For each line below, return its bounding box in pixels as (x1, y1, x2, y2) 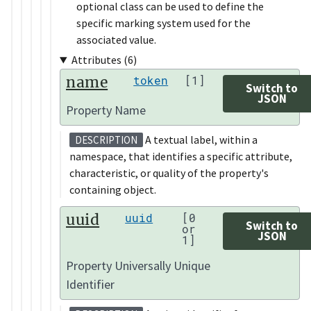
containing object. (69, 182, 156, 196)
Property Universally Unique (66, 258, 210, 274)
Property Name (66, 101, 146, 118)
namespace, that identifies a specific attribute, (69, 149, 292, 163)
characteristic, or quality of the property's (69, 165, 269, 180)
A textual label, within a (143, 132, 258, 146)
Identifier (66, 276, 115, 293)
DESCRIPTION (75, 133, 137, 146)
